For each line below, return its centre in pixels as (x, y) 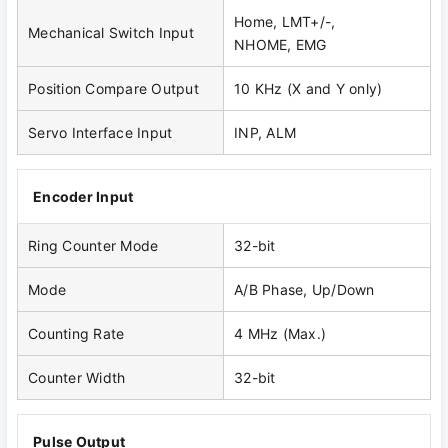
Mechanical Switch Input (111, 33)
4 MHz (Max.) (280, 334)
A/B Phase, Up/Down (304, 290)
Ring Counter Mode (93, 246)
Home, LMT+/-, (285, 22)
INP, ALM (265, 133)
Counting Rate (76, 334)
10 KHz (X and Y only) (308, 89)
